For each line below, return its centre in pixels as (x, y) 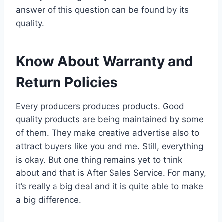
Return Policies (67, 82)
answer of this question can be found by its (102, 10)
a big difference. (49, 199)
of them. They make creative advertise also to (108, 133)
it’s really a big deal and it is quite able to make (110, 186)
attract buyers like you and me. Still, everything (110, 146)
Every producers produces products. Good (100, 106)
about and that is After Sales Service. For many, (111, 173)
